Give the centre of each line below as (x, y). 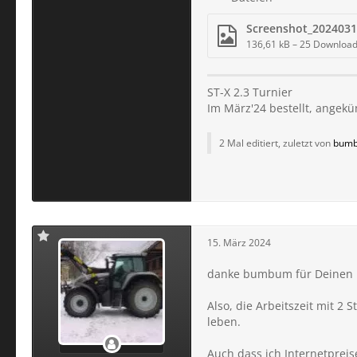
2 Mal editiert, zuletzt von (276, 143)
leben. (224, 322)
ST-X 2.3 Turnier (250, 92)
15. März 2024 (239, 242)
